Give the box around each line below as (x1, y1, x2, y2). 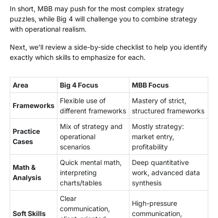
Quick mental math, (60, 158, 122, 166)
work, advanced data (132, 168, 200, 177)
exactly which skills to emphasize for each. (10, 53, 145, 61)
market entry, (132, 132, 174, 141)
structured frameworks (132, 107, 204, 115)
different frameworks (60, 107, 126, 115)
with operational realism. (10, 25, 87, 33)
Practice (13, 127, 40, 135)
